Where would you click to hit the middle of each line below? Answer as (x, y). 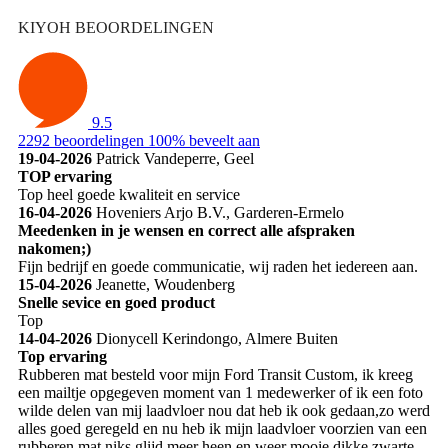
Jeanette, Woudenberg (165, 284)
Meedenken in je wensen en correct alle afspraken (186, 230)
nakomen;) (54, 248)
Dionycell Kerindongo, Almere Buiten (217, 338)
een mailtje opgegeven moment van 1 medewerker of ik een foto (220, 392)
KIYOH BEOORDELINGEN (116, 27)
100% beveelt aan (204, 140)
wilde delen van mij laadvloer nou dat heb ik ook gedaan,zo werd (224, 410)
